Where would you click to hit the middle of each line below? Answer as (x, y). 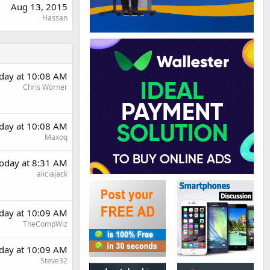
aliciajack (52, 174)
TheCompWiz (45, 224)
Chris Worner (45, 87)
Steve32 (54, 261)
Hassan (55, 18)
